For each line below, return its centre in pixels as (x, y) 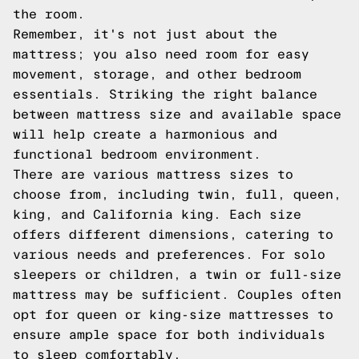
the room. (49, 14)
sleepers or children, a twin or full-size (177, 274)
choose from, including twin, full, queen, (177, 194)
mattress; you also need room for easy (161, 54)
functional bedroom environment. (137, 154)
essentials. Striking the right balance (165, 94)
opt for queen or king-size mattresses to (173, 315)
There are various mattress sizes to (153, 174)
